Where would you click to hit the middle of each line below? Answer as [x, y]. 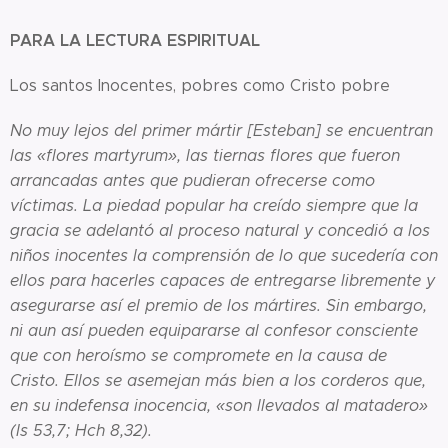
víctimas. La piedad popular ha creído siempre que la [214, 205]
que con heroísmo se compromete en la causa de [198, 355]
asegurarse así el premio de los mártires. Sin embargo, [218, 305]
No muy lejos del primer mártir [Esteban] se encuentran [221, 130]
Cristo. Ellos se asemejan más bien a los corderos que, [218, 380]
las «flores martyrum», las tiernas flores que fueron [205, 155]
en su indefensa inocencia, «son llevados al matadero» [219, 405]
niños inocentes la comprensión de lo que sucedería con [224, 255]
